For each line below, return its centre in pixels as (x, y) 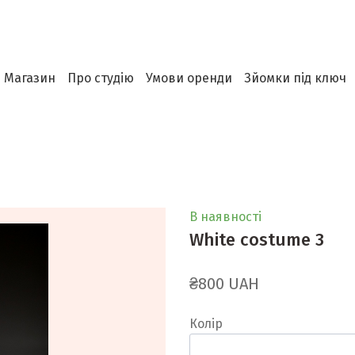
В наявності (225, 216)
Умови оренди (189, 78)
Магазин (29, 78)
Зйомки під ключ (295, 78)
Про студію (100, 78)
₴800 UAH (224, 283)
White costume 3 (257, 239)
